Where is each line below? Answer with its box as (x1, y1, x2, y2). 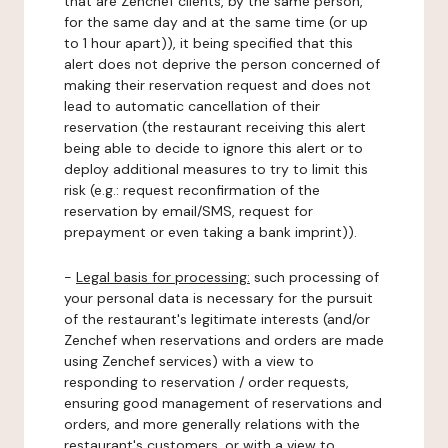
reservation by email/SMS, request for (64, 202, 313, 220)
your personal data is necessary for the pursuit (64, 289, 373, 307)
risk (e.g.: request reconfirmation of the (64, 181, 320, 199)
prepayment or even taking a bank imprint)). (64, 223, 357, 241)
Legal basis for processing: (76, 268, 250, 286)
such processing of (250, 268, 379, 286)
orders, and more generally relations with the (64, 415, 360, 433)
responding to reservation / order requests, (64, 373, 349, 391)
